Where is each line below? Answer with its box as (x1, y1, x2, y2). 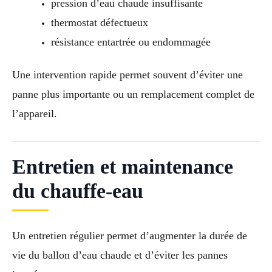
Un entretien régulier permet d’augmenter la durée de (12, 229, 247, 242)
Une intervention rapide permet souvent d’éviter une (12, 69, 243, 81)
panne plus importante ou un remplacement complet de (12, 88, 254, 101)
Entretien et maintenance (12, 155, 233, 178)
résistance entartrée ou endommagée (50, 36, 211, 49)
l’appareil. (12, 107, 57, 120)
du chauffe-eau (12, 179, 143, 202)
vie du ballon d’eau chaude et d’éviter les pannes (12, 248, 228, 261)
